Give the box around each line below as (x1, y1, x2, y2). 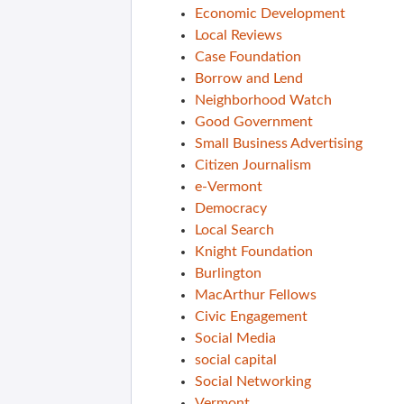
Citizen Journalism (195, 158, 311, 172)
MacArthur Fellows (195, 288, 317, 302)
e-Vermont (195, 179, 262, 194)
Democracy (195, 201, 267, 216)
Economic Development (195, 6, 345, 21)
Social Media (195, 331, 276, 345)
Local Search (195, 223, 274, 237)
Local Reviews (195, 28, 282, 42)
